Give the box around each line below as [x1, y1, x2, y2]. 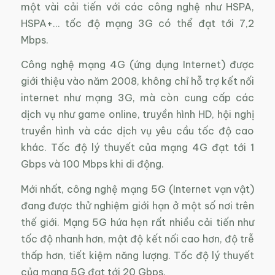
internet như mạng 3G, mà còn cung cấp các [20, 91, 255, 104]
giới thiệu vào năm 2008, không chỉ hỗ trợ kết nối [20, 75, 255, 88]
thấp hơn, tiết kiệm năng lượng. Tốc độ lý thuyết [20, 249, 255, 261]
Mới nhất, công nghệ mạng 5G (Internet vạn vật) [20, 182, 255, 195]
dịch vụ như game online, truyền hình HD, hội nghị [20, 108, 255, 121]
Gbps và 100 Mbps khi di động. [20, 158, 164, 171]
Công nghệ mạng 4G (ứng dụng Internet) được [20, 58, 255, 71]
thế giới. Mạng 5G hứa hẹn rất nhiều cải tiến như [20, 215, 255, 228]
